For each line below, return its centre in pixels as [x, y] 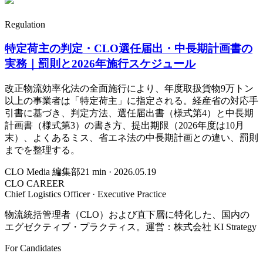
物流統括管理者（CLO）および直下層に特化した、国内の [127, 214]
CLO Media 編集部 [43, 171]
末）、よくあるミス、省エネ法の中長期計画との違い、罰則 [131, 137]
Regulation [25, 25]
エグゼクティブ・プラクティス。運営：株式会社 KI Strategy [131, 227]
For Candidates [33, 248]
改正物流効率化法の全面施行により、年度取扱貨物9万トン [129, 88]
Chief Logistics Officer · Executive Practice [85, 194]
